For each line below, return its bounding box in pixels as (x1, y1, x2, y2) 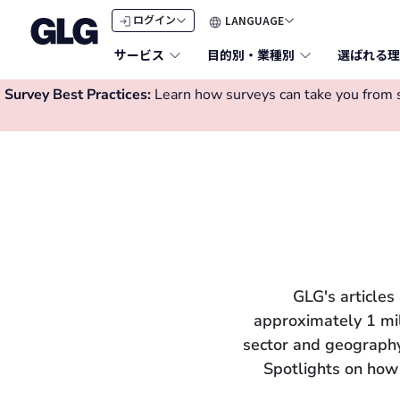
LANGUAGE (221, 12, 284, 28)
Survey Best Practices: (4, 85, 151, 104)
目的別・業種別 (206, 46, 295, 63)
